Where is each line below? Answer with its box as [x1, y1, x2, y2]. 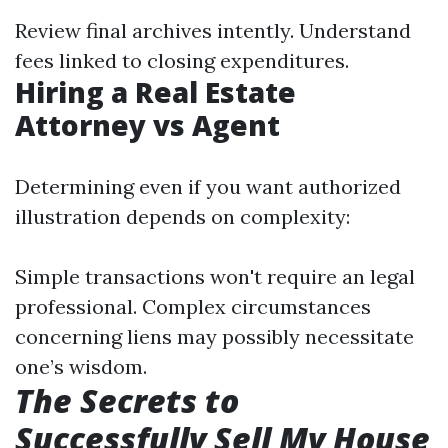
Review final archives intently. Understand [15, 18, 411, 43]
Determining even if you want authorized [15, 174, 401, 199]
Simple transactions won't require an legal [15, 264, 415, 289]
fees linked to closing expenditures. [15, 48, 349, 73]
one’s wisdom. [15, 354, 147, 379]
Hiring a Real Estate [15, 73, 296, 111]
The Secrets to [15, 379, 239, 422]
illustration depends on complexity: [15, 204, 350, 229]
